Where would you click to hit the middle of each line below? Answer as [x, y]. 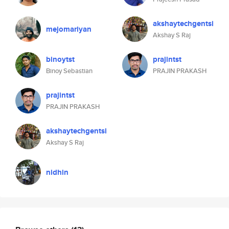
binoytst [60, 59]
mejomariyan [69, 29]
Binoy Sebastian [69, 71]
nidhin [57, 172]
